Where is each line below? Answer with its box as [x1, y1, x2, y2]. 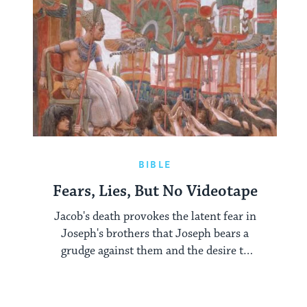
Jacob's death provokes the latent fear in [53, 208, 256, 224]
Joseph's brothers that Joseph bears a [61, 225, 249, 241]
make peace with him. [100, 260, 210, 275]
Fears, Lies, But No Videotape [52, 182, 258, 202]
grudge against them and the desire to [60, 243, 249, 258]
